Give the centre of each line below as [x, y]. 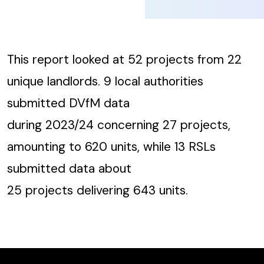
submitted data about [69, 169]
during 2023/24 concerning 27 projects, [119, 125]
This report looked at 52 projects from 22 [124, 60]
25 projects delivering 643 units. [98, 190]
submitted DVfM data [68, 103]
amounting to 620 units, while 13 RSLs [111, 147]
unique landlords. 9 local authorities [105, 81]
